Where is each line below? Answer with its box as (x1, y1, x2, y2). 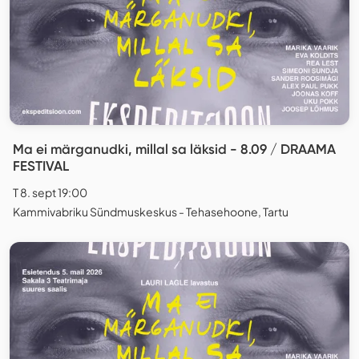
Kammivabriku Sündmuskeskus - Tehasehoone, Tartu (13, 204, 288, 220)
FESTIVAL (13, 158, 69, 175)
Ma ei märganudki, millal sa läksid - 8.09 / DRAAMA (13, 141, 336, 158)
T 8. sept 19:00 (13, 185, 87, 200)
